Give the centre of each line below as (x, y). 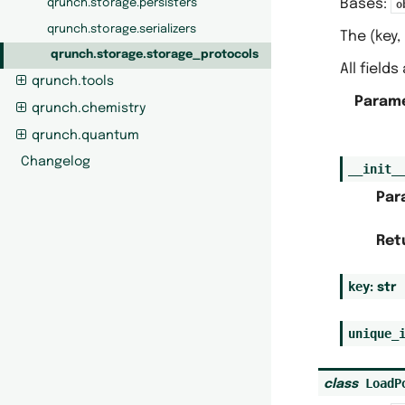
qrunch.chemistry (89, 109)
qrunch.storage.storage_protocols (155, 55)
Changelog (56, 162)
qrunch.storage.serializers (122, 29)
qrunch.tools (72, 82)
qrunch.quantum (85, 135)
